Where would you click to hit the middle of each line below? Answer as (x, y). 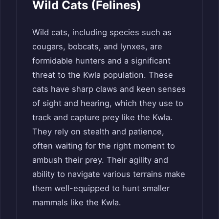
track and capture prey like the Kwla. (102, 117)
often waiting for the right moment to (104, 145)
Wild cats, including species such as (102, 32)
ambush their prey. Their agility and (100, 160)
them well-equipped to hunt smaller (101, 188)
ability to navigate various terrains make (109, 174)
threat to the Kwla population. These (103, 75)
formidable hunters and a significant (101, 60)
